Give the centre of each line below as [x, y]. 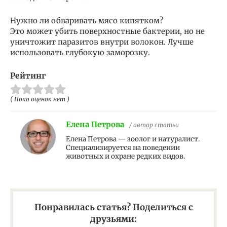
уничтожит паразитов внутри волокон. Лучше [102, 42]
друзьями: [113, 219]
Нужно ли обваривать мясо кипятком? [87, 21]
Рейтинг [28, 76]
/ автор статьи [154, 125]
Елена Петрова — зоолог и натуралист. [133, 139]
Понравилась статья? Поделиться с [113, 207]
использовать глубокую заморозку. [80, 53]
